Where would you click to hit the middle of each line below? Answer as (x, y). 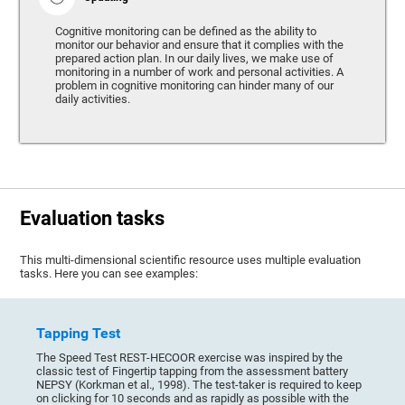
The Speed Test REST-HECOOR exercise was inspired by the (190, 357)
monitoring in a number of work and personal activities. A (199, 72)
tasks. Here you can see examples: (109, 273)
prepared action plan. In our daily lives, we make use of (194, 59)
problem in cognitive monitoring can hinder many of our (194, 86)
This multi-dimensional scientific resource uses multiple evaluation (191, 259)
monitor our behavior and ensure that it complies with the (199, 45)
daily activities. (92, 99)
